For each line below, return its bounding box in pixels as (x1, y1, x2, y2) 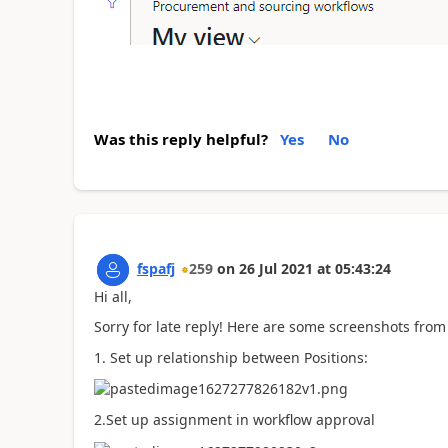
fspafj (136, 258, 175, 278)
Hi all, (93, 286, 132, 306)
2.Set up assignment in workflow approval (93, 409, 375, 429)
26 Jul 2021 (238, 258, 313, 278)
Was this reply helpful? (93, 128, 268, 149)
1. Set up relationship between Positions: (93, 347, 368, 367)
